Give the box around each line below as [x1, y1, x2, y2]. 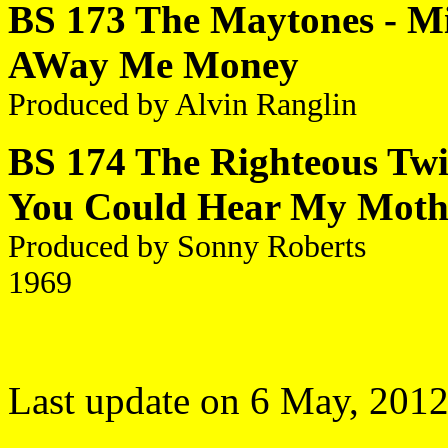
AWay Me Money [8, 43, 299, 86]
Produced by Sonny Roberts [8, 229, 366, 264]
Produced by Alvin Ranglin [8, 87, 357, 122]
